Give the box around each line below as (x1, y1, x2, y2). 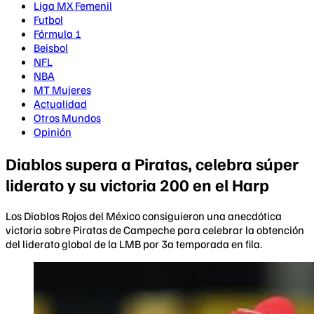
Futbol (34, 13, 63, 27)
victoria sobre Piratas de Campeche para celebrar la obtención (6, 222, 304, 237)
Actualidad (34, 97, 87, 111)
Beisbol (34, 41, 68, 55)
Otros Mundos (34, 111, 101, 125)
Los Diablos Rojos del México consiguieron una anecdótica (6, 208, 282, 223)
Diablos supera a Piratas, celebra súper (6, 152, 299, 174)
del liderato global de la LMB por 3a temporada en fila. (6, 236, 262, 251)
